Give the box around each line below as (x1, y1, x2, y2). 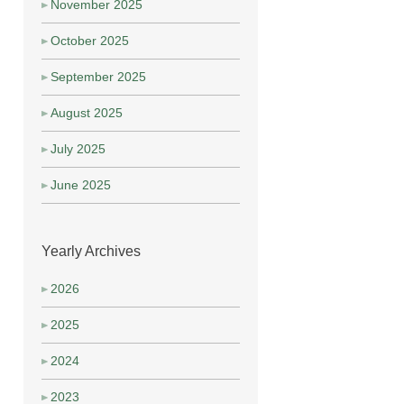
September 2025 (50, 69, 146, 84)
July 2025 (50, 142, 106, 156)
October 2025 (50, 33, 129, 48)
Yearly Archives (41, 243, 141, 259)
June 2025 (50, 178, 111, 192)
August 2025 (50, 106, 123, 120)
